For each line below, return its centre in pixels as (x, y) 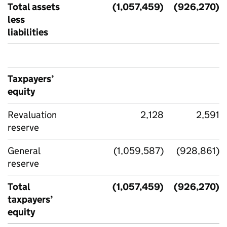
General (24, 151)
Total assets (34, 7)
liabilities (28, 32)
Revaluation (32, 115)
